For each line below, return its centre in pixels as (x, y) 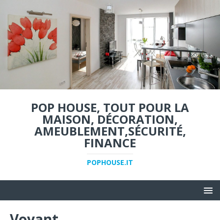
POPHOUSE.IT (110, 162)
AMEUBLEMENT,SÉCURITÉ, (110, 131)
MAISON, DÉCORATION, (110, 119)
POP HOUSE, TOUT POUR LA (110, 107)
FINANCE (110, 143)
